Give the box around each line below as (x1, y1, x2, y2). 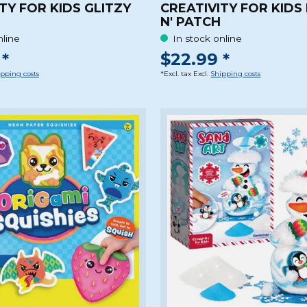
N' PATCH (160, 14, 221, 30)
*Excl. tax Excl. (160, 69, 211, 79)
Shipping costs (210, 69, 261, 79)
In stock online (172, 32, 242, 44)
